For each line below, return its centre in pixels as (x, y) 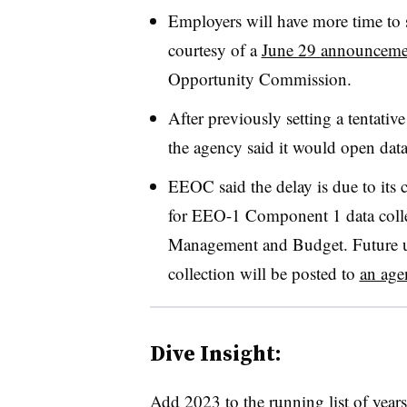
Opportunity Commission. (259, 78)
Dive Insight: (215, 352)
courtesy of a (214, 49)
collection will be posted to (263, 273)
